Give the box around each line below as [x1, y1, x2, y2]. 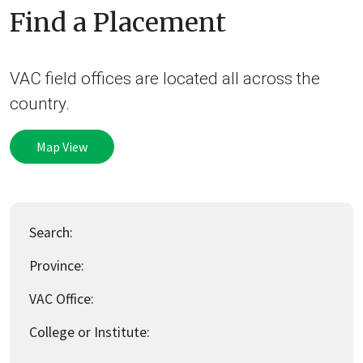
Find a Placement [10, 6, 226, 39]
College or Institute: [29, 322, 150, 341]
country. [10, 93, 70, 113]
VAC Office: [29, 289, 94, 308]
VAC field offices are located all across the [10, 68, 320, 88]
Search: [29, 223, 73, 241]
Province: [29, 256, 84, 275]
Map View [36, 138, 88, 155]
